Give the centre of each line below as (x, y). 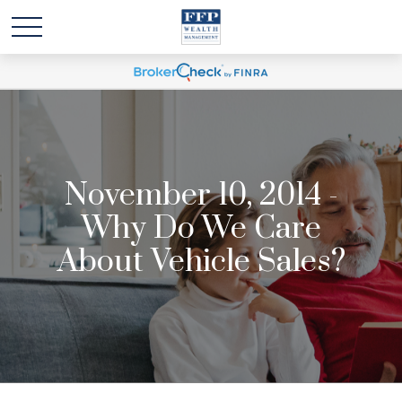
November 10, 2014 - (201, 196)
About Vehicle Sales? (201, 262)
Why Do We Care (201, 229)
